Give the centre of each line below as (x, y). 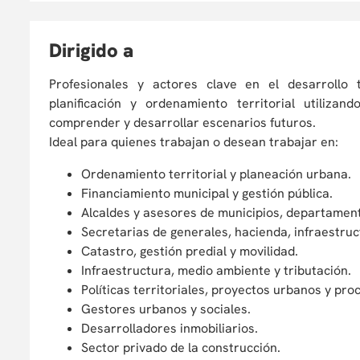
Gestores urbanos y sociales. (168, 309)
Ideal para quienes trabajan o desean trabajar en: (195, 142)
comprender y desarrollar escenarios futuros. (187, 123)
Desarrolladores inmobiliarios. (171, 328)
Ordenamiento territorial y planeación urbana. (218, 174)
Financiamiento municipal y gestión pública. (209, 193)
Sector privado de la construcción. (182, 348)
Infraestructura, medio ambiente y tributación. (218, 270)
